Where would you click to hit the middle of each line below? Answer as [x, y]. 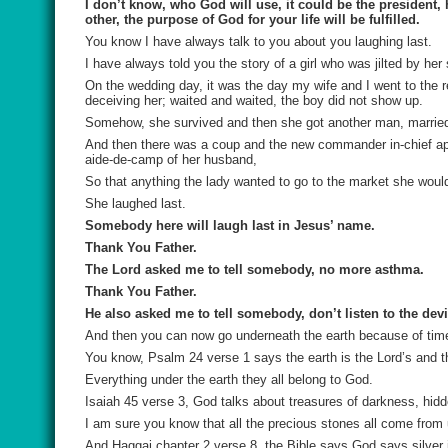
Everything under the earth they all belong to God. [229, 379]
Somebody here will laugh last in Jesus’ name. [230, 225]
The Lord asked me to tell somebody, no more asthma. [254, 269]
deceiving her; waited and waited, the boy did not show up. [254, 100]
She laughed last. [135, 203]
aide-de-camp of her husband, [171, 159]
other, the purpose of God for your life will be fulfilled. [252, 19]
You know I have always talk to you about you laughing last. [258, 41]
